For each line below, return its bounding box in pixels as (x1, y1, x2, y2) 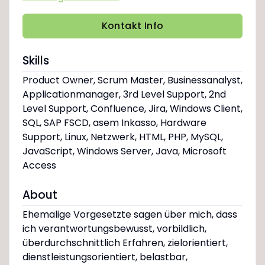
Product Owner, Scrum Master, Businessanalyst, (22, 73, 243, 88)
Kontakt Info (101, 19, 164, 33)
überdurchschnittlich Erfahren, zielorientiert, (22, 236, 228, 250)
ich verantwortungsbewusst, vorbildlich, (22, 222, 206, 236)
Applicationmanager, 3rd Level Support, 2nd (22, 88, 226, 102)
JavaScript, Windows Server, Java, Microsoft (22, 144, 227, 159)
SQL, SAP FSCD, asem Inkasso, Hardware (22, 116, 206, 130)
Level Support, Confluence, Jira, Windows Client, (22, 102, 243, 116)
